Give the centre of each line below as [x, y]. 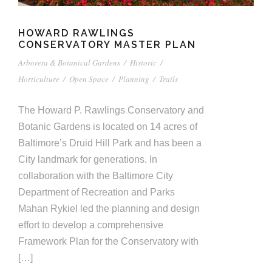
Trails [168, 79]
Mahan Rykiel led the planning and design [109, 209]
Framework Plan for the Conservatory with [108, 242]
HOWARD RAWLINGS [76, 33]
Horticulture [39, 79]
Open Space [89, 79]
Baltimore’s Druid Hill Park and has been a [110, 143]
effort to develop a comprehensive [91, 225]
